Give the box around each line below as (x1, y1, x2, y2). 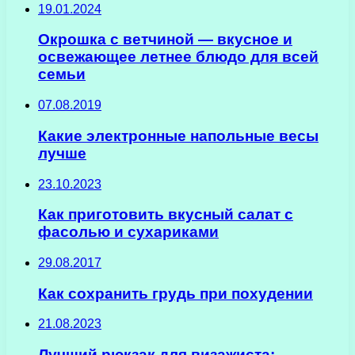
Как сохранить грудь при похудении (38, 284, 313, 302)
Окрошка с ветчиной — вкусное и (38, 31, 292, 48)
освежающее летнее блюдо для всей (38, 48, 319, 66)
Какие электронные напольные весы (38, 127, 319, 144)
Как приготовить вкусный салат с (38, 206, 293, 223)
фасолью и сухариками (38, 223, 219, 241)
